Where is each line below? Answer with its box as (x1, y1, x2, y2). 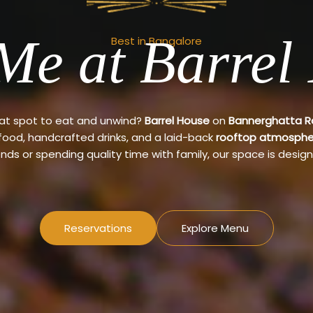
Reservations (64, 221, 132, 236)
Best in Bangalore (111, 33, 202, 48)
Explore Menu (181, 221, 249, 236)
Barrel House (145, 112, 210, 128)
